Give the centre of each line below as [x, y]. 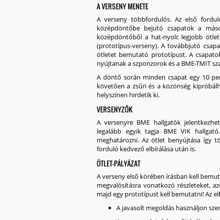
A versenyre [117, 122]
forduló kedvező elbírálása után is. [146, 149]
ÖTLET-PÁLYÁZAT [119, 163]
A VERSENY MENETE [123, 6]
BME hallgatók [159, 122]
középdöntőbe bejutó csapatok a [151, 28]
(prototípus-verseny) [127, 46]
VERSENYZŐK [115, 109]
